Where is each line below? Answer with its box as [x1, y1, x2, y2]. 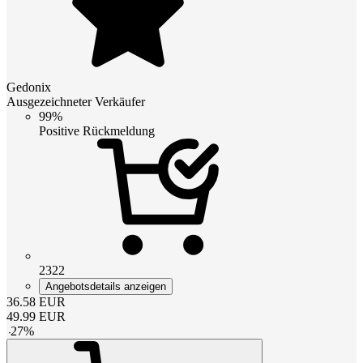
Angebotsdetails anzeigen [45, 280, 166, 293]
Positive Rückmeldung [39, 123, 155, 138]
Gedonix [6, 79, 51, 94]
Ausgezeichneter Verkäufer [6, 94, 145, 109]
